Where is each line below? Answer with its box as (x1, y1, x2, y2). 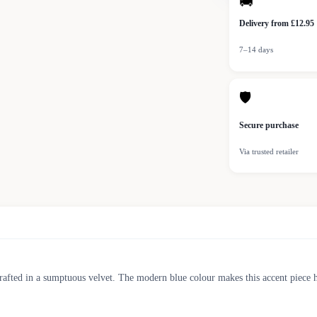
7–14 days (239, 45, 273, 54)
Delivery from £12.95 (239, 18, 314, 29)
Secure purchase (239, 120, 299, 131)
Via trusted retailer (239, 147, 299, 156)
